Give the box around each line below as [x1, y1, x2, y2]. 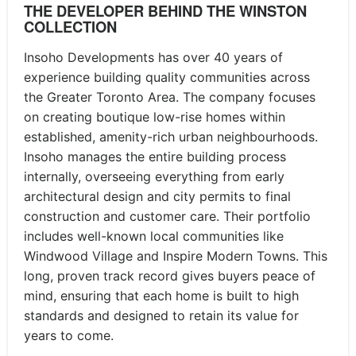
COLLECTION [24, 16, 117, 37]
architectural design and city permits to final [24, 188, 291, 204]
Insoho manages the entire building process [24, 149, 286, 164]
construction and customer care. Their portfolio [24, 208, 311, 224]
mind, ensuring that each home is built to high [24, 288, 299, 304]
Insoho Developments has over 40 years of [24, 49, 283, 65]
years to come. [24, 327, 114, 343]
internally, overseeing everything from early [24, 168, 284, 184]
